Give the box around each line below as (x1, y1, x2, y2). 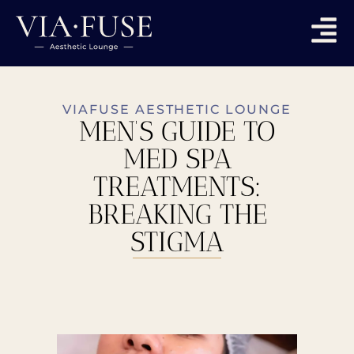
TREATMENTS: (92, 170, 262, 204)
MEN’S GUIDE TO (79, 115, 275, 149)
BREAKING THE (87, 198, 267, 232)
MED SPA (122, 142, 232, 176)
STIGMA (130, 225, 224, 259)
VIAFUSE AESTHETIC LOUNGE (62, 102, 292, 118)
